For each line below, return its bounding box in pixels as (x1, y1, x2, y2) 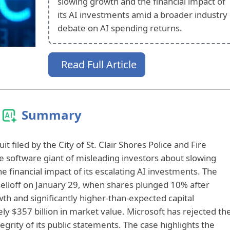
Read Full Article (61, 57, 137, 71)
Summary (22, 106, 82, 123)
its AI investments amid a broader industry (57, 8, 227, 21)
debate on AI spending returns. (57, 22, 182, 34)
